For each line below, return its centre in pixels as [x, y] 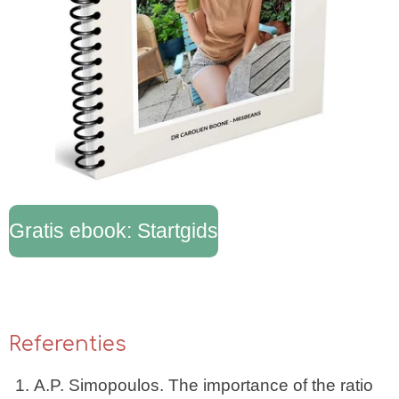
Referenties [68, 344]
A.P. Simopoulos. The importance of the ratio [204, 386]
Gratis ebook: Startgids [114, 231]
